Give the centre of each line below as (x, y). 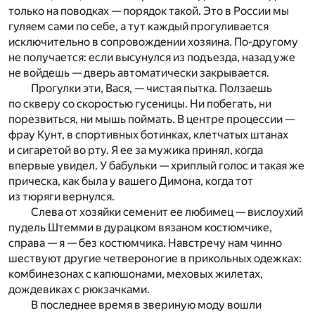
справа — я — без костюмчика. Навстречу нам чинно (145, 243)
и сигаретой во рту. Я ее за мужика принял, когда (136, 150)
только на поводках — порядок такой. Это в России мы (149, 11)
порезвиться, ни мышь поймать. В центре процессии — (152, 119)
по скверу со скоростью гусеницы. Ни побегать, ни (140, 103)
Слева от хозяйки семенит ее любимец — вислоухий (167, 212)
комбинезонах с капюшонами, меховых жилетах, (136, 274)
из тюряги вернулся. (62, 196)
